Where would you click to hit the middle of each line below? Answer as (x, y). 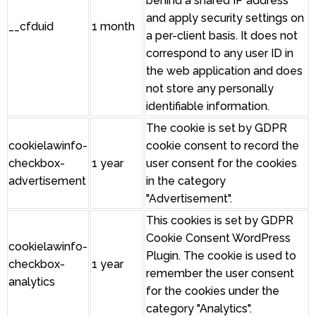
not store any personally (210, 89)
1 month (113, 27)
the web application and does (224, 71)
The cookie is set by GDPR (217, 128)
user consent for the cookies (221, 164)
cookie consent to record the (223, 146)
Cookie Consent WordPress (218, 238)
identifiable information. (208, 107)
